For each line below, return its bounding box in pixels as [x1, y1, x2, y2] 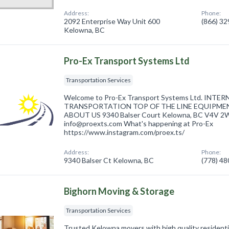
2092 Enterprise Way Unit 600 [64, 16, 161, 26]
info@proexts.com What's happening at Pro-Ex [64, 119, 214, 128]
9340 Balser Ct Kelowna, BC [64, 155, 154, 165]
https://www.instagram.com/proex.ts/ [64, 127, 185, 136]
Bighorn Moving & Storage [64, 185, 175, 197]
